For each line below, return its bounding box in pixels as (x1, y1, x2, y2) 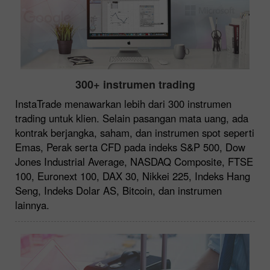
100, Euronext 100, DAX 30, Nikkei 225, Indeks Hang (15, 168, 250, 183)
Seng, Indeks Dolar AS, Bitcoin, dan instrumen (15, 183, 222, 198)
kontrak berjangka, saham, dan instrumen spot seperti (15, 125, 254, 140)
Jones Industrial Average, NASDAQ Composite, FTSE (15, 154, 253, 169)
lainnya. (15, 197, 49, 212)
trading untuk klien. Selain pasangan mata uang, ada (15, 110, 248, 125)
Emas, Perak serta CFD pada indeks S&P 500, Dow (15, 139, 245, 154)
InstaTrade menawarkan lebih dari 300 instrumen (15, 96, 231, 111)
